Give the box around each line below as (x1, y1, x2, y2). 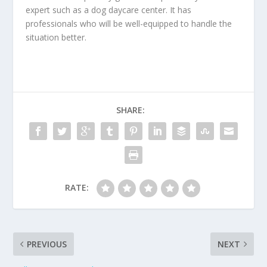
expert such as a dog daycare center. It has (25, 4, 191, 16)
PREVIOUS (27, 238, 67, 250)
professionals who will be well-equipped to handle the (25, 18, 232, 30)
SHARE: (116, 104, 145, 116)
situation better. (25, 32, 86, 44)
